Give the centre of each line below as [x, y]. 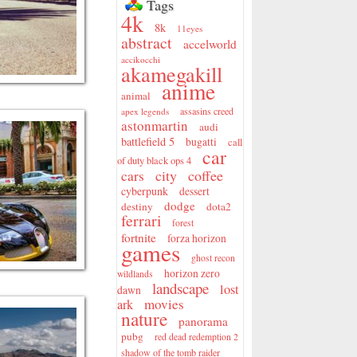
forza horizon [197, 238]
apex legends [145, 111]
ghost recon [213, 258]
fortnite [139, 237]
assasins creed [207, 111]
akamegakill [172, 74]
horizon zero [192, 273]
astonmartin [155, 126]
